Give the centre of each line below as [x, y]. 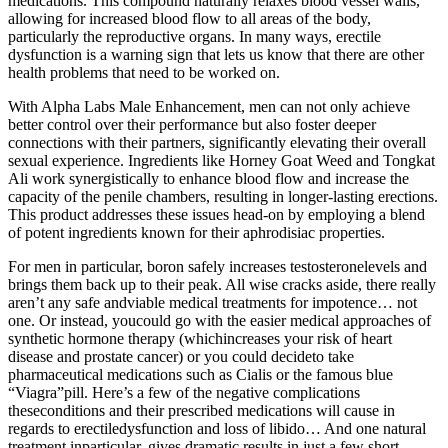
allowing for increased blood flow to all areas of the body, [189, 19]
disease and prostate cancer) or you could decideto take [181, 357]
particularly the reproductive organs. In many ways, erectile [194, 37]
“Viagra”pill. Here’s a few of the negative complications [184, 393]
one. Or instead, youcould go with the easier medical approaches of [219, 321]
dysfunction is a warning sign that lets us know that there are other [216, 55]
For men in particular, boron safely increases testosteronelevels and [217, 267]
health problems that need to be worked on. [144, 73]
